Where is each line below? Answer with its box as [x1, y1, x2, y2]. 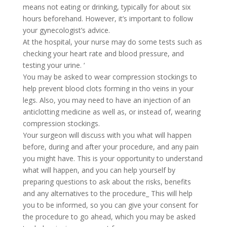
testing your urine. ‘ [22, 60, 85, 70]
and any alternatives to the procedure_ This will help [22, 188, 193, 198]
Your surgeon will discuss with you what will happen [22, 130, 192, 140]
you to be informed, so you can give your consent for [22, 200, 198, 210]
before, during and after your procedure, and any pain [22, 141, 199, 152]
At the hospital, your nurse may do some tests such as [22, 36, 202, 47]
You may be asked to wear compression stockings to [22, 71, 197, 82]
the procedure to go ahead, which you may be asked [22, 211, 196, 221]
